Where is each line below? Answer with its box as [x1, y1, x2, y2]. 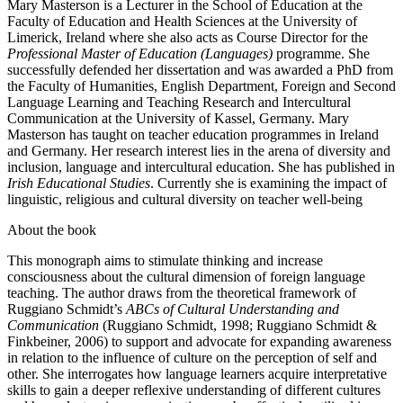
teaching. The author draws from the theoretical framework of [7, 284, 356, 300]
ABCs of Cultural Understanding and [126, 300, 339, 317]
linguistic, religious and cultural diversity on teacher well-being [7, 191, 363, 207]
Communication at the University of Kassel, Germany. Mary [7, 110, 349, 126]
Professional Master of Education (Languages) [7, 45, 273, 61]
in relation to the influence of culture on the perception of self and [7, 349, 377, 365]
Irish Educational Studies [7, 175, 150, 191]
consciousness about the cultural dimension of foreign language [7, 268, 365, 284]
